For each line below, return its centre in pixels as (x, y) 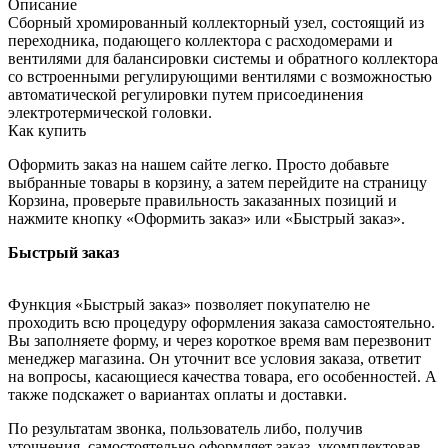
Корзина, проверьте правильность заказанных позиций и (202, 200)
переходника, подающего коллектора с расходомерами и (200, 40)
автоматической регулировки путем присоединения (185, 94)
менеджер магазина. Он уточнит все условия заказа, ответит (214, 358)
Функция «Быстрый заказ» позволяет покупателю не (189, 304)
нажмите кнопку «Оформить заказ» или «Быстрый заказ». (206, 218)
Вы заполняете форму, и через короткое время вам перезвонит (219, 340)
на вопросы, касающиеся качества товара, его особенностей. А (222, 376)
